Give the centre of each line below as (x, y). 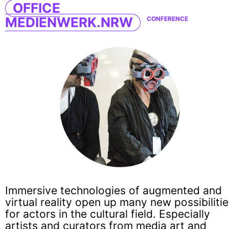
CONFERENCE (167, 19)
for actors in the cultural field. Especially (108, 214)
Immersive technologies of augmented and (113, 191)
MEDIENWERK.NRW (69, 22)
